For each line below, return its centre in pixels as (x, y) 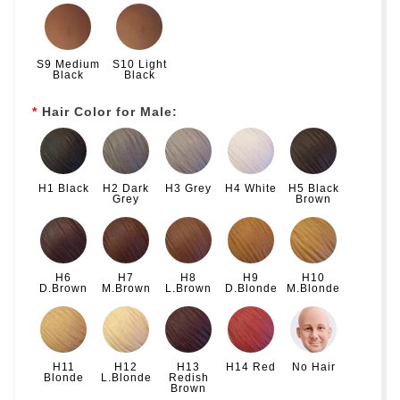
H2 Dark (126, 188)
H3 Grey (188, 188)
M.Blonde (313, 288)
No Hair (313, 367)
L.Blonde (126, 377)
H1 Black (63, 188)
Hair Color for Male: (110, 111)
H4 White (251, 188)
